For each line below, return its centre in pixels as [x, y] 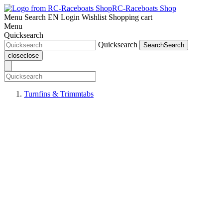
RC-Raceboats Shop [144, 8]
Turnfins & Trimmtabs [59, 94]
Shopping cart [130, 17]
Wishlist [94, 17]
